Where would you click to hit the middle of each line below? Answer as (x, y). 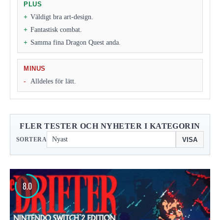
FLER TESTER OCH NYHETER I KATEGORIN (110, 126)
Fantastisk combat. (56, 30)
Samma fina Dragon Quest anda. (76, 43)
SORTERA (32, 140)
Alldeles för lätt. (53, 82)
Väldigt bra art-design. (62, 17)
